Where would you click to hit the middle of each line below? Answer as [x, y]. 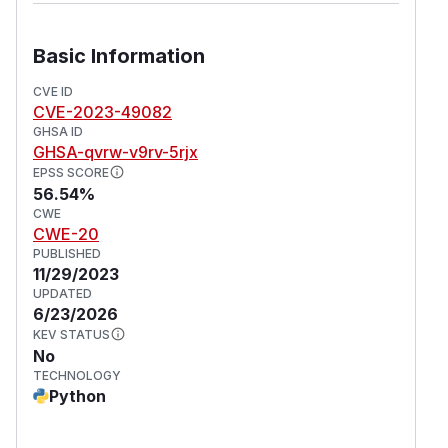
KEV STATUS [71, 334]
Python [77, 395]
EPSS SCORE [71, 172]
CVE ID [53, 91]
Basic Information [119, 55]
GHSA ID [58, 131]
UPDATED [62, 293]
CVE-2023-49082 [102, 111]
